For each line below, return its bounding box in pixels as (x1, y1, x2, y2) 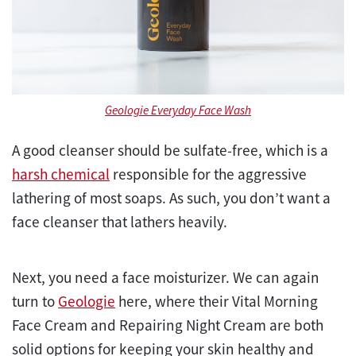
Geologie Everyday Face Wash (105, 103, 251, 118)
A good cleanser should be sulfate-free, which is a (12, 141, 328, 161)
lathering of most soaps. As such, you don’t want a (12, 188, 331, 208)
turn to (12, 292, 58, 311)
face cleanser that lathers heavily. (12, 212, 230, 232)
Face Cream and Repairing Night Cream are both (12, 315, 323, 335)
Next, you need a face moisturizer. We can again (12, 268, 319, 288)
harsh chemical (12, 164, 110, 184)
